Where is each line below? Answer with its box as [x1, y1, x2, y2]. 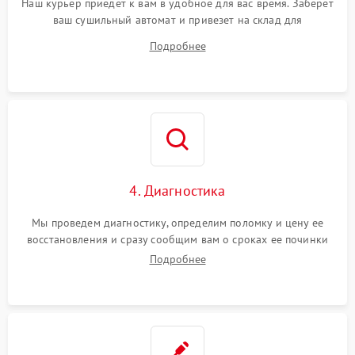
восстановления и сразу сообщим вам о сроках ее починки [26, 232, 329, 247]
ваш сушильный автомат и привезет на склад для [52, 13, 303, 28]
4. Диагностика [129, 181, 226, 200]
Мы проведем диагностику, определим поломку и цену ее [32, 216, 323, 231]
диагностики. [144, 29, 211, 44]
